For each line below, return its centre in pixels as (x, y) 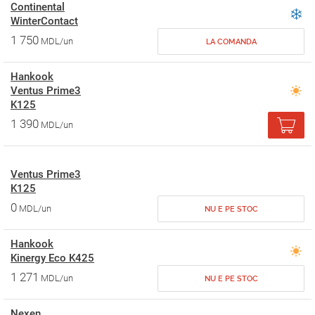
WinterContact (44, 21)
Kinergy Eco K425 (52, 258)
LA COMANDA (231, 42)
